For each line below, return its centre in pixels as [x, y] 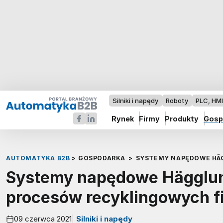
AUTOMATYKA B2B [38, 158]
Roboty [177, 101]
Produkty [182, 118]
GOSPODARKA [102, 158]
